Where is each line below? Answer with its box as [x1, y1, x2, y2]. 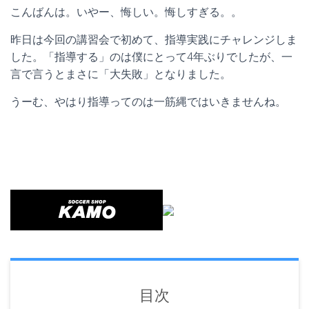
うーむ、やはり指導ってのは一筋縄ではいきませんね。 [10, 95, 286, 108]
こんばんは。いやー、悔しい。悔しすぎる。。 [10, 6, 242, 19]
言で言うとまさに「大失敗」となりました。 [10, 68, 231, 81]
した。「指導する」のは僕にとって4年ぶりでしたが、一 [10, 50, 292, 63]
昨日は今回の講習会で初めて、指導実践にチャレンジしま [10, 33, 297, 46]
